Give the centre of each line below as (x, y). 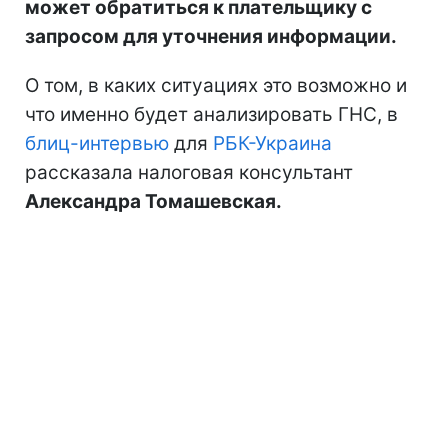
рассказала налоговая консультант (189, 172)
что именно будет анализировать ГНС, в (211, 114)
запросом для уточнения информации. (211, 36)
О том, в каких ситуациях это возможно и (216, 85)
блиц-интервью (97, 143)
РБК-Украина (272, 143)
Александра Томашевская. (153, 201)
